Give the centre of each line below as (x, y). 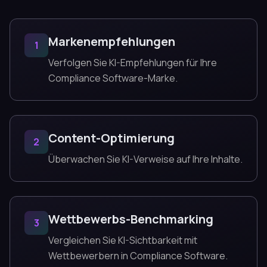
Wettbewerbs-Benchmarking (131, 219)
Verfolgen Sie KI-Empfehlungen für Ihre (133, 63)
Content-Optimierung (111, 138)
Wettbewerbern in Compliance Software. (138, 256)
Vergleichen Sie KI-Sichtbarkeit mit (123, 240)
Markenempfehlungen (112, 41)
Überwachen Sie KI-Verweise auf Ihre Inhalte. (145, 159)
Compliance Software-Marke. (113, 78)
